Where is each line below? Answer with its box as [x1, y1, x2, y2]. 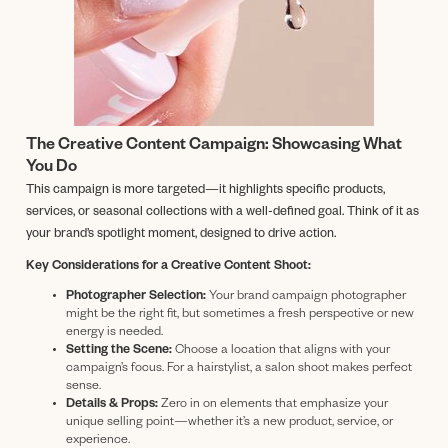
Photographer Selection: [66, 289, 206, 304]
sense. [66, 379, 101, 394]
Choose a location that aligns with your [172, 343, 390, 358]
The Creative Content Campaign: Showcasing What [26, 137, 402, 156]
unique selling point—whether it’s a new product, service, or [66, 415, 393, 430]
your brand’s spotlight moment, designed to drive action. [26, 227, 336, 242]
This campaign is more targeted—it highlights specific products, [26, 183, 385, 198]
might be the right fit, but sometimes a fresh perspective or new [66, 307, 414, 322]
